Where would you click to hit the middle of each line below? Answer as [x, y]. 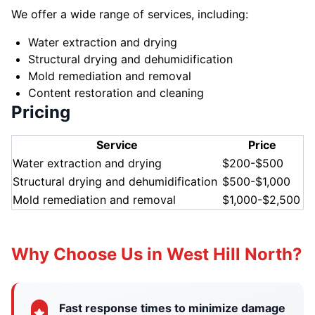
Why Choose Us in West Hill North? [157, 254]
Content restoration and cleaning [116, 93]
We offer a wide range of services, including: [130, 14]
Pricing [41, 112]
